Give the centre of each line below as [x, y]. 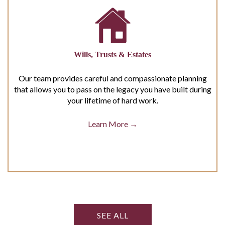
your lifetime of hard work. [113, 100]
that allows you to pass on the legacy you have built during [113, 89]
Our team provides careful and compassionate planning [113, 78]
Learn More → [113, 124]
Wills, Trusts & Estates [113, 54]
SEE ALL [113, 215]
